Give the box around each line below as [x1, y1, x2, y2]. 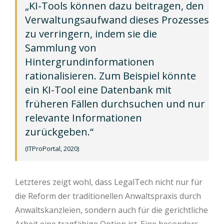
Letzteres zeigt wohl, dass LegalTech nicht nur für [15, 176, 202, 187]
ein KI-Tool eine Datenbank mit [25, 83, 171, 96]
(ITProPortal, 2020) [25, 144, 79, 153]
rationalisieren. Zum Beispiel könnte [25, 69, 196, 82]
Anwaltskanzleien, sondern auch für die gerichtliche [15, 204, 208, 215]
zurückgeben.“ [25, 125, 93, 138]
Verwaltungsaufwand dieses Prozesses [25, 13, 209, 26]
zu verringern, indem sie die [25, 27, 157, 40]
